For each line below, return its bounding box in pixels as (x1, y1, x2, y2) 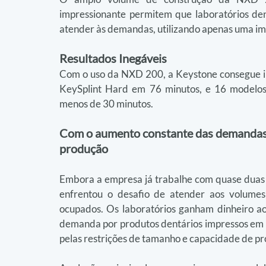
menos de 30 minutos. (59, 97, 153, 110)
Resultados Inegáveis (59, 51, 167, 65)
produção (59, 141, 108, 156)
